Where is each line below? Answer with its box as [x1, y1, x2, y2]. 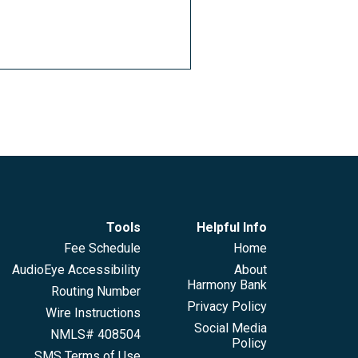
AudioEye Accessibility [11, 262, 141, 278]
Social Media [194, 320, 267, 336]
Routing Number [50, 284, 141, 300]
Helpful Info [197, 220, 267, 236]
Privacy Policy [187, 299, 267, 315]
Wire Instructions [45, 305, 141, 321]
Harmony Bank [187, 277, 267, 293]
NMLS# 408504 [50, 327, 141, 343]
